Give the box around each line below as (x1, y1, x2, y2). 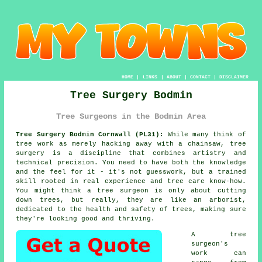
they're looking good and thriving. (16, 215, 156, 222)
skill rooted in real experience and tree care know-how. (16, 177, 246, 185)
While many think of (164, 130, 246, 138)
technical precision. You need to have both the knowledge (16, 158, 246, 166)
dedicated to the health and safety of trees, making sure (16, 205, 246, 213)
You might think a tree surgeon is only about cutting (16, 187, 246, 194)
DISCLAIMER (219, 74, 249, 80)
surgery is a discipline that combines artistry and (16, 149, 246, 157)
